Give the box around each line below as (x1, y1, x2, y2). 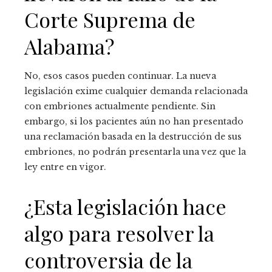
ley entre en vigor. (24, 161, 106, 172)
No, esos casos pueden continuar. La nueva (24, 70, 216, 81)
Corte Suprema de (24, 5, 195, 33)
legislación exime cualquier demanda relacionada (24, 85, 248, 97)
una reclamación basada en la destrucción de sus (24, 131, 242, 142)
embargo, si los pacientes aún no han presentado (24, 115, 243, 127)
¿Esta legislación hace (24, 192, 226, 220)
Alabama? (24, 32, 114, 60)
